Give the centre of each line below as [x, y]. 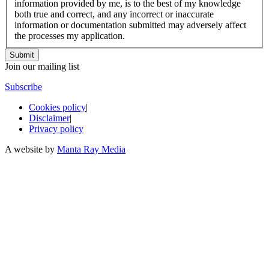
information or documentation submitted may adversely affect [130, 25]
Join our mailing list [42, 66]
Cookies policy [57, 107]
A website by [31, 149]
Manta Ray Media [91, 149]
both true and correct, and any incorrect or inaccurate [114, 14]
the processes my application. [70, 35]
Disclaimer [49, 118]
